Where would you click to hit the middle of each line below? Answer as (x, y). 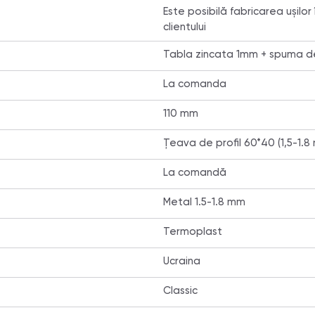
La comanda (194, 84)
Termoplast (192, 232)
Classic (180, 291)
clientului (184, 27)
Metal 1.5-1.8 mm (204, 202)
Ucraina (181, 261)
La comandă (194, 173)
